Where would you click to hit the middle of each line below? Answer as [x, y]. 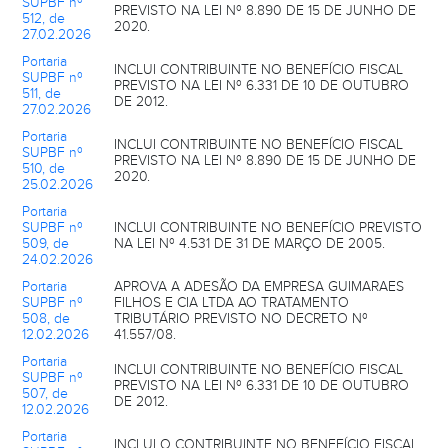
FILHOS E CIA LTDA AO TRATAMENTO [231, 302]
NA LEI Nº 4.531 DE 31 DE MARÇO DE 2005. [249, 243]
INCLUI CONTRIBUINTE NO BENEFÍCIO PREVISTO [268, 227]
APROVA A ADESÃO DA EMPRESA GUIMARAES [259, 286]
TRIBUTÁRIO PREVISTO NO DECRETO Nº [241, 318]
